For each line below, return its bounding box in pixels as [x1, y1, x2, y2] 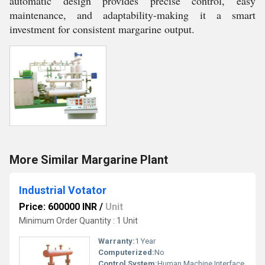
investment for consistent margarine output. [9, 22, 195, 36]
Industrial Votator [19, 184, 106, 196]
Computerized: [98, 248, 154, 257]
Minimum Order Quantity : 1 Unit [19, 216, 138, 225]
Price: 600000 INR [19, 201, 97, 212]
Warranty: [98, 237, 135, 245]
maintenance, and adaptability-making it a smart [9, 8, 256, 22]
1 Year [135, 237, 156, 245]
